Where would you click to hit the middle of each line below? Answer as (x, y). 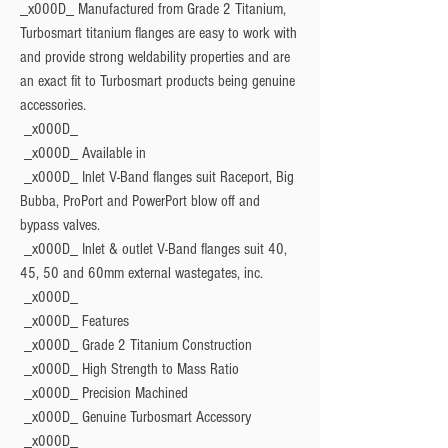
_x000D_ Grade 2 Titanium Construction (138, 345)
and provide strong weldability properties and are (155, 57)
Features (105, 321)
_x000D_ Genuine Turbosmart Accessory (137, 417)
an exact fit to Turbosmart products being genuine (157, 81)
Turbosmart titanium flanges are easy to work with (158, 33)
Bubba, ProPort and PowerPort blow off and (140, 201)
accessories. (53, 105)
